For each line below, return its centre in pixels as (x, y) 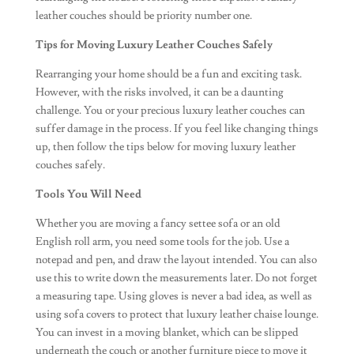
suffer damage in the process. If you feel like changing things (177, 129)
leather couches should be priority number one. (143, 16)
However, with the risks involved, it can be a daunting (159, 92)
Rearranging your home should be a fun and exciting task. (168, 74)
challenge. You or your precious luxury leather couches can (170, 111)
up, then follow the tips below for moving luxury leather (165, 147)
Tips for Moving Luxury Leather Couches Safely (154, 45)
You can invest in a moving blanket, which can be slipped (167, 333)
